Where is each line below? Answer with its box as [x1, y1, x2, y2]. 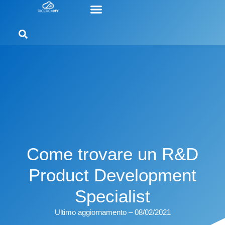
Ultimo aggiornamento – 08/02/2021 [54, 208, 171, 217]
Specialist [75, 186, 150, 206]
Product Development [29, 165, 196, 185]
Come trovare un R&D [27, 144, 198, 164]
